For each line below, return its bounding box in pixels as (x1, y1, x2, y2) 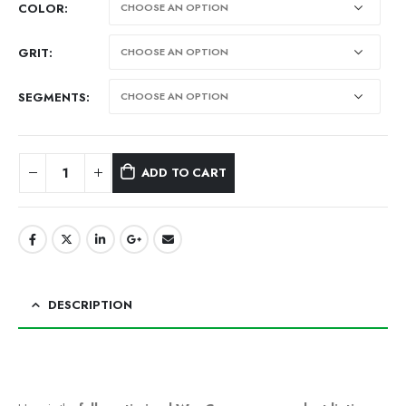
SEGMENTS (18, 89, 86, 107)
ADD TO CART (140, 163, 227, 181)
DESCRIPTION (48, 296, 132, 314)
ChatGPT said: (17, 353, 106, 372)
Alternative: (18, 208, 75, 226)
